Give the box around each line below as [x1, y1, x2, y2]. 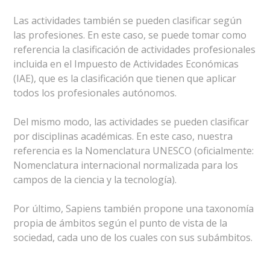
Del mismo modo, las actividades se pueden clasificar [13, 115, 250, 128]
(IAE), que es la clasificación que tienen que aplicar [13, 72, 237, 85]
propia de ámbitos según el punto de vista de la [13, 216, 228, 230]
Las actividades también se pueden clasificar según [13, 14, 242, 27]
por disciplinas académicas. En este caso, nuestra [13, 130, 233, 143]
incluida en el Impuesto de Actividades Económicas [13, 57, 239, 71]
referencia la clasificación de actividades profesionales [13, 43, 256, 56]
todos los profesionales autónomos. [13, 86, 177, 99]
